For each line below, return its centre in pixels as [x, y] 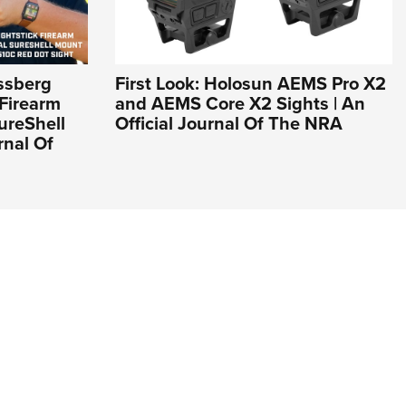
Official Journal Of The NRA [229, 124]
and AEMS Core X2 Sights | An [240, 104]
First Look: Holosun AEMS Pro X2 [251, 84]
